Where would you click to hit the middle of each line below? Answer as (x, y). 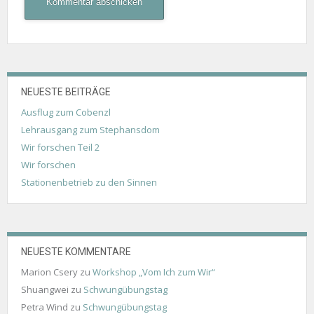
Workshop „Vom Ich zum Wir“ (154, 272)
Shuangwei (45, 289)
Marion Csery (49, 272)
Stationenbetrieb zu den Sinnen (89, 182)
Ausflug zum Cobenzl (66, 112)
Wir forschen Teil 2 (60, 147)
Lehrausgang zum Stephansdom (90, 129)
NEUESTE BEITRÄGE (66, 91)
